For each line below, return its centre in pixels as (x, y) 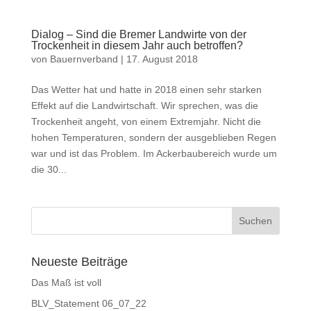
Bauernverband (84, 59)
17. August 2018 (162, 59)
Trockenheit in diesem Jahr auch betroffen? (137, 45)
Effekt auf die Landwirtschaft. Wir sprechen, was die (144, 106)
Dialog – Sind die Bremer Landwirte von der (138, 34)
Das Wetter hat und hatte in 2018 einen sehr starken (146, 90)
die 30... (49, 169)
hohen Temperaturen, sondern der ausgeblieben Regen (153, 137)
